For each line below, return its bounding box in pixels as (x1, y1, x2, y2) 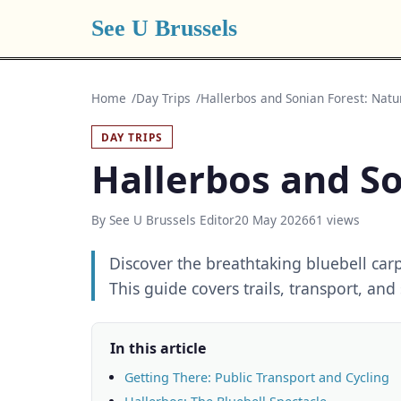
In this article (110, 338, 206, 358)
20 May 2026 (235, 211, 309, 228)
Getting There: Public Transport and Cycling (124, 369, 389, 386)
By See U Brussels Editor (91, 211, 235, 228)
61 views (309, 211, 360, 228)
